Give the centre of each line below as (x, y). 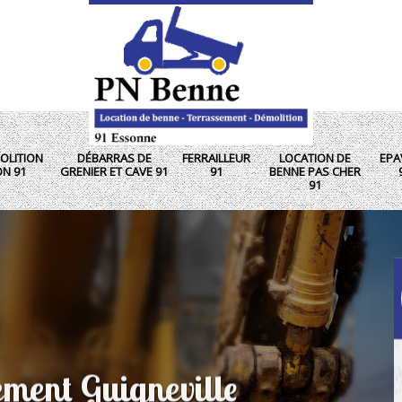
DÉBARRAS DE (114, 157)
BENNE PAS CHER (315, 171)
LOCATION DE (315, 157)
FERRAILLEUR (216, 157)
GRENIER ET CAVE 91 (114, 171)
